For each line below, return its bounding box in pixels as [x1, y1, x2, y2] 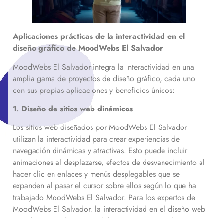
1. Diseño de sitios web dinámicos [13, 103, 133, 115]
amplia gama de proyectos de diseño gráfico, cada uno [13, 73, 195, 84]
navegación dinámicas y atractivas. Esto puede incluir [13, 145, 187, 157]
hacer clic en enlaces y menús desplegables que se [13, 168, 180, 180]
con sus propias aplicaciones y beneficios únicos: [13, 84, 177, 96]
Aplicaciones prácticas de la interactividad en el [13, 31, 185, 42]
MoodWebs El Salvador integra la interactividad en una [13, 61, 194, 73]
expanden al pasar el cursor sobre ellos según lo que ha [13, 180, 196, 192]
